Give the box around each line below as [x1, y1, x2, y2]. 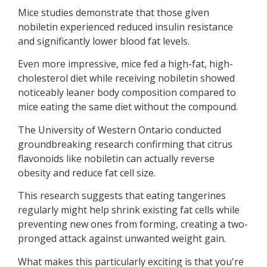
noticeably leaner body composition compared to [18, 86, 236, 100]
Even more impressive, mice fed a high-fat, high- [18, 57, 233, 71]
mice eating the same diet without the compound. [18, 100, 238, 114]
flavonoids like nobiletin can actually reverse [18, 151, 215, 165]
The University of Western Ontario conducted [18, 123, 221, 136]
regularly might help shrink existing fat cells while [18, 203, 240, 217]
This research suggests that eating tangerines [18, 189, 226, 203]
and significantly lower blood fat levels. [18, 34, 190, 48]
